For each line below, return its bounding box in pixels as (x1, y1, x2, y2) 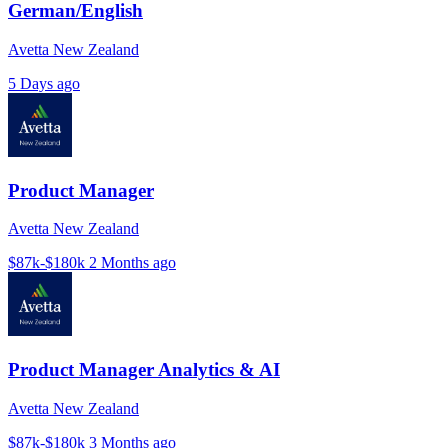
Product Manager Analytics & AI (8, 359, 280, 381)
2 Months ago (89, 254, 176, 272)
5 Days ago (8, 74, 80, 92)
